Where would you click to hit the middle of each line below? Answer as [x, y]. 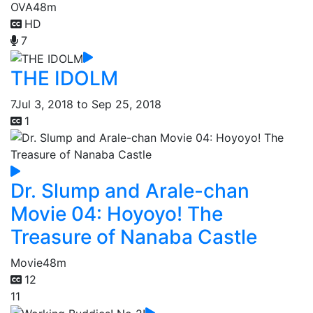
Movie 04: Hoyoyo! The [117, 213]
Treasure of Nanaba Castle [134, 236]
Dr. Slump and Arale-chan [130, 190]
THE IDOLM [64, 78]
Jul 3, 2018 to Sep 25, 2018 [88, 104]
